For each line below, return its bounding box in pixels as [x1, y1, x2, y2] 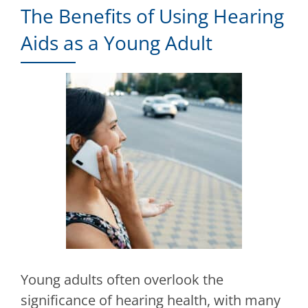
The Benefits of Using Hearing [21, 3, 284, 30]
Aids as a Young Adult [21, 30, 212, 56]
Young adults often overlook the [21, 270, 223, 289]
